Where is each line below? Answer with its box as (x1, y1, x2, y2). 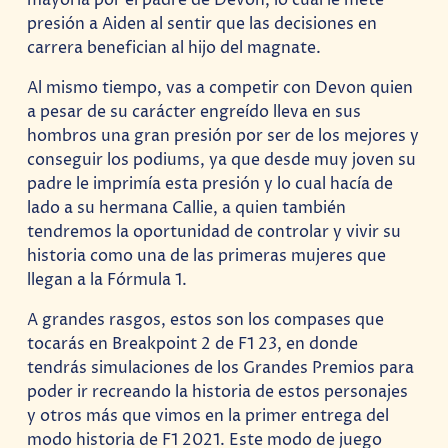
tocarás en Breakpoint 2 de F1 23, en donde (27, 333, 359, 356)
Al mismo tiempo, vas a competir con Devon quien (27, 77, 414, 100)
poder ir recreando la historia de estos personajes (27, 381, 409, 404)
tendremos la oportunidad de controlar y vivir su (27, 221, 402, 244)
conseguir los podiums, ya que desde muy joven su (27, 149, 417, 172)
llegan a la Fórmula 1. (27, 269, 188, 292)
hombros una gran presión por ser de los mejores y (27, 125, 420, 148)
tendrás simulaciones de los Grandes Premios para (27, 357, 415, 380)
